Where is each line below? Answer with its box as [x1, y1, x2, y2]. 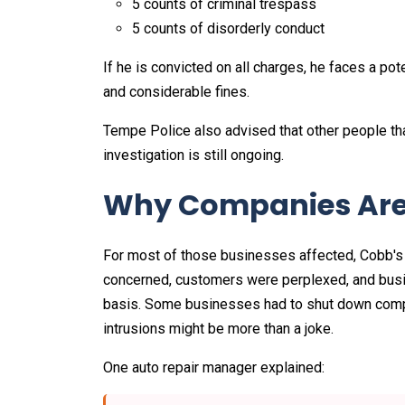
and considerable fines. [103, 83, 250, 101]
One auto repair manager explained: [103, 359, 325, 377]
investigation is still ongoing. [103, 146, 284, 165]
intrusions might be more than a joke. [103, 320, 334, 338]
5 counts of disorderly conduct [132, 20, 328, 38]
